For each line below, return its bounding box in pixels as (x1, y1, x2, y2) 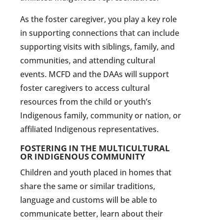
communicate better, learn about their (20, 208, 164, 219)
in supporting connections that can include (20, 27, 180, 38)
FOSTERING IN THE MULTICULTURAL (20, 142, 170, 154)
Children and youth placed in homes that (20, 166, 172, 178)
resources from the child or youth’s (20, 96, 152, 107)
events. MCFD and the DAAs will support (20, 68, 169, 80)
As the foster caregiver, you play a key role (20, 13, 177, 25)
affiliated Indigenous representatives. (20, 123, 159, 135)
